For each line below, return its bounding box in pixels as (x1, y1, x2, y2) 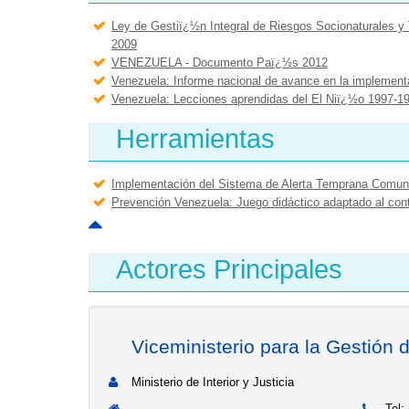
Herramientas (116, 124, 275, 153)
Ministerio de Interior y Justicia (131, 375, 294, 389)
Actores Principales (116, 255, 342, 284)
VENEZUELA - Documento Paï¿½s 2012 (111, 56, 328, 69)
